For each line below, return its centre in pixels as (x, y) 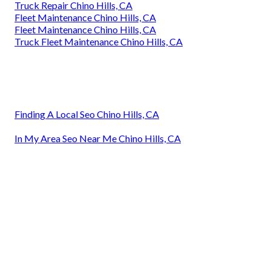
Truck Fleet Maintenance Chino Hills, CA (99, 41)
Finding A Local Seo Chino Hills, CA (87, 114)
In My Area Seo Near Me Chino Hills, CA (98, 138)
